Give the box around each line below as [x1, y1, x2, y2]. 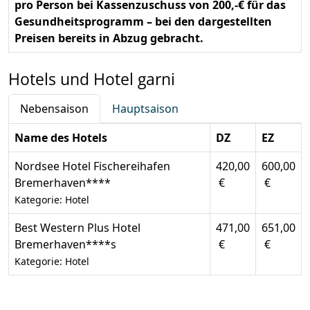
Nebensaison [20, 101, 89, 117]
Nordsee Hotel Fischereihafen [15, 158, 170, 174]
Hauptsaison [112, 101, 179, 117]
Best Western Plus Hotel [15, 220, 140, 236]
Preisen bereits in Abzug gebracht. [15, 30, 203, 46]
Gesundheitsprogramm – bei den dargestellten [15, 14, 272, 30]
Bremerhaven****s [15, 237, 116, 253]
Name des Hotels [15, 130, 107, 146]
